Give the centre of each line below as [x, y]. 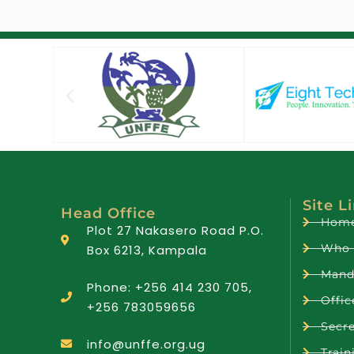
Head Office [109, 213]
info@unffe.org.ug [146, 344]
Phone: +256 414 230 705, [169, 287]
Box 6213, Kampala [147, 250]
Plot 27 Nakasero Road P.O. [175, 230]
